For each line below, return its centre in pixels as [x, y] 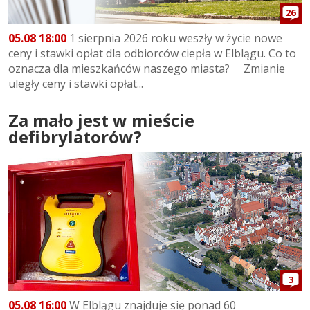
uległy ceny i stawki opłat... [76, 83]
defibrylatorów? [75, 136]
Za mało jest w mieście [101, 120]
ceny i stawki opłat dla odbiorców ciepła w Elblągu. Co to [152, 53]
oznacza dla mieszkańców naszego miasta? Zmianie [147, 68]
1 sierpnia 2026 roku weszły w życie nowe [174, 38]
